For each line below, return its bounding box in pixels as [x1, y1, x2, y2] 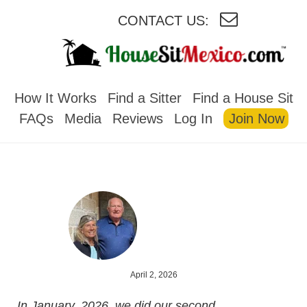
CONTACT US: [117, 13, 209, 28]
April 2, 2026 [130, 269, 177, 280]
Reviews [112, 110, 163, 126]
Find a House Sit [192, 90, 293, 106]
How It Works [14, 90, 97, 106]
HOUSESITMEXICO [106, 70, 222, 88]
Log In [173, 110, 212, 126]
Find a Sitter [107, 90, 182, 106]
